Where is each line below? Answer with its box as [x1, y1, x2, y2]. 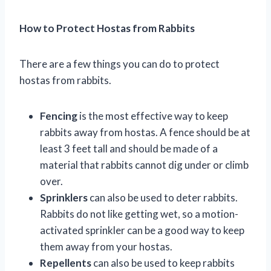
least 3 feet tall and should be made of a [40, 142, 218, 155]
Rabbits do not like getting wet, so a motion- [40, 207, 238, 220]
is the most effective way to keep [77, 109, 228, 122]
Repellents [40, 256, 91, 269]
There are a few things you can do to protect [19, 57, 220, 70]
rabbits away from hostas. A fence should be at [40, 125, 250, 139]
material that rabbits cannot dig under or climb [40, 158, 249, 171]
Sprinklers [40, 191, 88, 204]
